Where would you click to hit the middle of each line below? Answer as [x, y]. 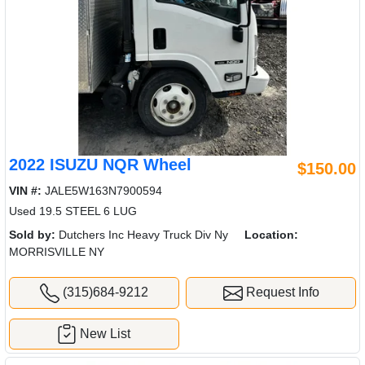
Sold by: [32, 234]
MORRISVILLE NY [57, 251]
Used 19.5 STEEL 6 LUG [73, 211]
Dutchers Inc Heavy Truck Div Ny [142, 234]
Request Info [281, 292]
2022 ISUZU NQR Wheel [100, 164]
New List [106, 333]
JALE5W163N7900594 [102, 190]
